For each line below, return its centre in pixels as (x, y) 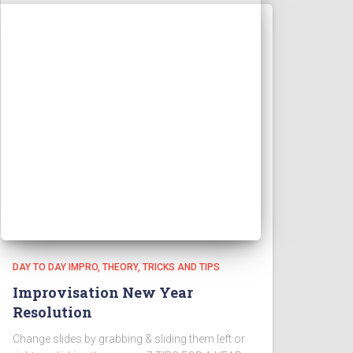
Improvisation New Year (103, 292)
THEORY (120, 267)
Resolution (52, 312)
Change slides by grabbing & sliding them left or (129, 339)
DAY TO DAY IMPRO (55, 267)
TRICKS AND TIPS (181, 267)
